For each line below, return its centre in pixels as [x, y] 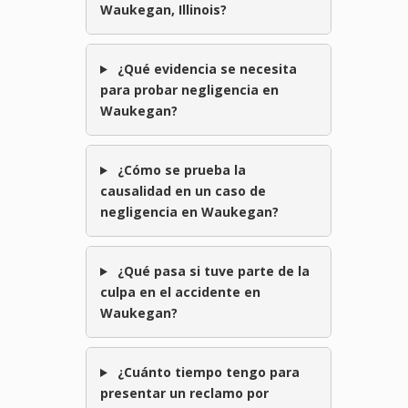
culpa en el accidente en [180, 292]
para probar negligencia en [189, 90]
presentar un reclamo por [184, 393]
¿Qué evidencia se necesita [205, 69]
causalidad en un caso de [183, 191]
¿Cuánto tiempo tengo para [206, 372]
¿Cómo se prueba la [179, 170]
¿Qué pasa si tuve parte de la [211, 271]
